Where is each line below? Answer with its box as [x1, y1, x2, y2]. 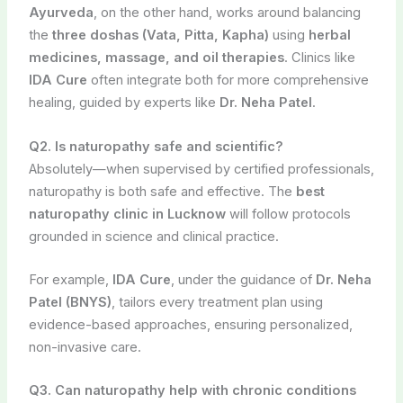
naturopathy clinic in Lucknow [28, 205, 226, 222]
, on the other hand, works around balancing [93, 4, 361, 22]
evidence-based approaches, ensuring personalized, [28, 317, 353, 334]
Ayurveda [28, 4, 94, 22]
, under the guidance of [170, 272, 316, 289]
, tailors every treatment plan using [111, 294, 323, 311]
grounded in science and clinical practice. [28, 228, 279, 245]
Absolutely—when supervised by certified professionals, [28, 160, 374, 177]
